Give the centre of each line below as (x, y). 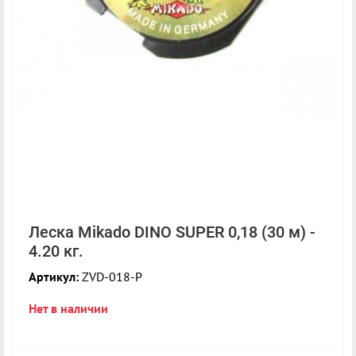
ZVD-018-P (110, 277)
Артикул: (54, 277)
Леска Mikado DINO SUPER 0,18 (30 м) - (172, 232)
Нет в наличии (68, 309)
